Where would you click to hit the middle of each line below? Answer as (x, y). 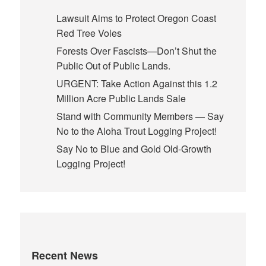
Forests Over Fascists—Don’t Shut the (136, 51)
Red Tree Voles (89, 33)
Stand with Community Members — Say (140, 116)
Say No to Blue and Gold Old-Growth (134, 149)
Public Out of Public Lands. (113, 66)
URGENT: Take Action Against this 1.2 (137, 84)
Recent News (65, 256)
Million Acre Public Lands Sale (121, 99)
